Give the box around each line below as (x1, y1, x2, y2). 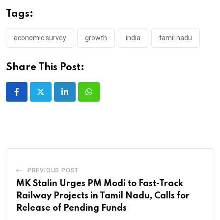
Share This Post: (6, 62, 84, 73)
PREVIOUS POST (27, 166, 79, 174)
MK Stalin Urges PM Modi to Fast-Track (16, 179, 183, 188)
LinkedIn (64, 93, 94, 103)
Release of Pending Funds (16, 203, 127, 213)
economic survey (14, 33, 66, 42)
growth (85, 33, 107, 42)
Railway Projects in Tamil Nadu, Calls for (16, 191, 190, 200)
